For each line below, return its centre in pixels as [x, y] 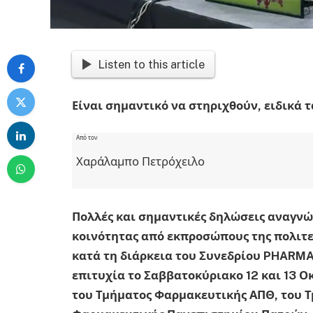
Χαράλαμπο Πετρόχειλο [141, 161]
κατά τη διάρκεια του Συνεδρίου [168, 255]
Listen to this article [151, 64]
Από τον [87, 138]
